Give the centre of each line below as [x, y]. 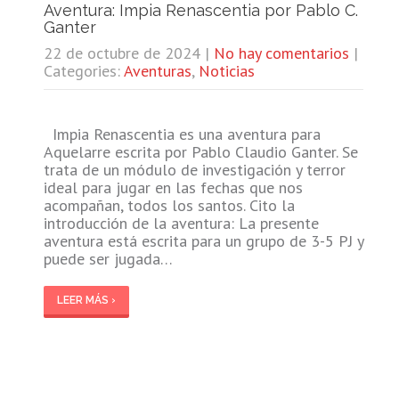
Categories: [83, 70]
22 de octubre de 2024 [122, 53]
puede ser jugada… [108, 258]
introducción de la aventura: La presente [181, 223]
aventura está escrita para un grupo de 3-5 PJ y [203, 240]
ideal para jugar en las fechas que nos [173, 187]
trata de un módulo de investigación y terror [194, 169]
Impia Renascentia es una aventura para [182, 134]
